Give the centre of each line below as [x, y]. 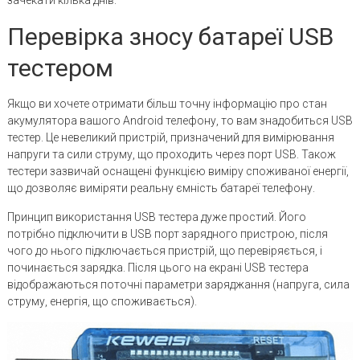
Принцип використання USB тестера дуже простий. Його [156, 217]
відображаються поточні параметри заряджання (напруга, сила [178, 284]
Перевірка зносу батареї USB [170, 37]
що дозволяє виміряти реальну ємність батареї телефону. [161, 188]
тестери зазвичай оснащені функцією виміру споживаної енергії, [178, 171]
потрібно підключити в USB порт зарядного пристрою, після [167, 234]
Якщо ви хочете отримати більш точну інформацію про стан [167, 104]
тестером [60, 68]
